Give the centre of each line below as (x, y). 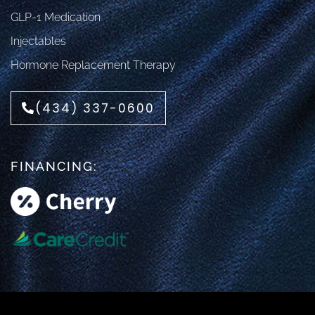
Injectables (38, 41)
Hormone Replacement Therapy (93, 65)
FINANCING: (54, 166)
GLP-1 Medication (56, 17)
